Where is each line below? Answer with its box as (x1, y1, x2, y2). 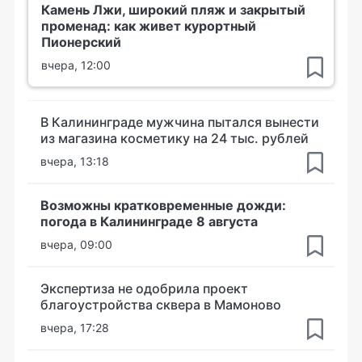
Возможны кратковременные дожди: (40, 196, 286, 213)
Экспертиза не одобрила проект (40, 280, 248, 297)
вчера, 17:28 (40, 320, 109, 335)
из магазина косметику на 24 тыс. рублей (40, 129, 309, 146)
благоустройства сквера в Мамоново (40, 296, 281, 313)
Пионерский (41, 33, 121, 50)
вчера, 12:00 (41, 57, 111, 72)
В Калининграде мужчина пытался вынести (40, 113, 319, 130)
